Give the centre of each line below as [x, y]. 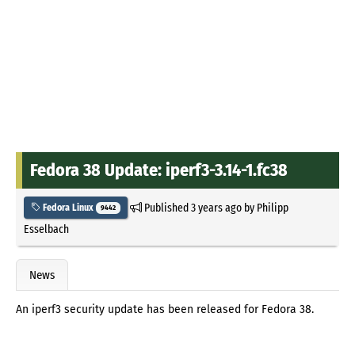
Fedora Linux [68, 207]
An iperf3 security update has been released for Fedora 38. [165, 310]
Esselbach [46, 229]
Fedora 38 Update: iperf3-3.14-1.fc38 [159, 170]
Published [166, 207]
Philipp [272, 207]
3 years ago [216, 207]
